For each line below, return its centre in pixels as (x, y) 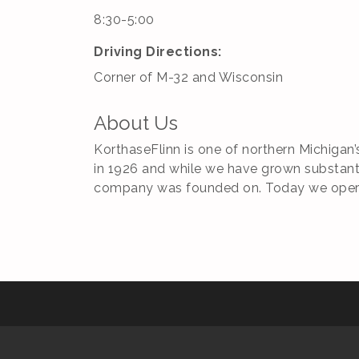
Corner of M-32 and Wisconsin (188, 77)
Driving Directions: (158, 52)
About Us (136, 123)
